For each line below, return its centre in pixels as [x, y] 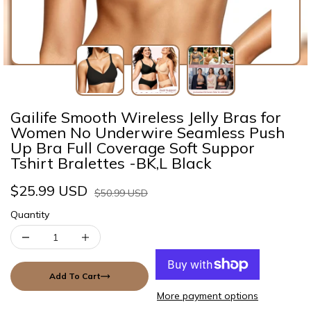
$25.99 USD [49, 191]
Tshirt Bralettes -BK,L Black [111, 163]
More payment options [208, 296]
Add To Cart [75, 276]
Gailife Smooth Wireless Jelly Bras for [146, 117]
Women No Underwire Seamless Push [148, 133]
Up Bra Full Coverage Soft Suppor [133, 148]
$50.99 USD [121, 193]
